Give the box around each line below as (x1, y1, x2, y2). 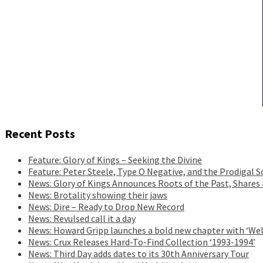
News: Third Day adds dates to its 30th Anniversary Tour (28, 247, 249, 259)
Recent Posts (5, 126, 75, 141)
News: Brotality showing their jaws (28, 188, 167, 201)
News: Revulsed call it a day (28, 212, 136, 224)
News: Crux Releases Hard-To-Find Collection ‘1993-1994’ (28, 235, 255, 248)
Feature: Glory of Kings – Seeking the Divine (28, 153, 202, 166)
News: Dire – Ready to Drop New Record (28, 200, 184, 213)
